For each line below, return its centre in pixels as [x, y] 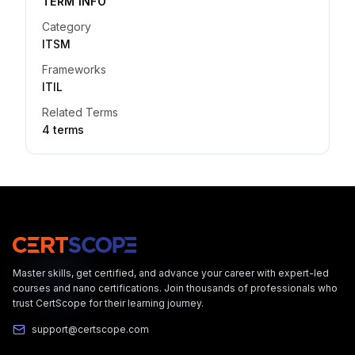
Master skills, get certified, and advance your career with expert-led [171, 273]
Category [67, 27]
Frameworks [74, 69]
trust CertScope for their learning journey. [108, 303]
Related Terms [80, 112]
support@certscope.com [90, 329]
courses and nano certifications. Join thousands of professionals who [175, 288]
